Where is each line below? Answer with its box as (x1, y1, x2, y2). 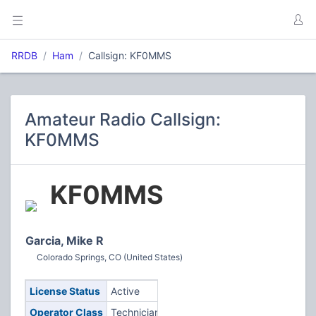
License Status (29, 285, 100, 297)
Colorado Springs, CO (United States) (37, 252, 183, 262)
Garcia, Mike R (25, 233, 104, 248)
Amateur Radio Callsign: (25, 109, 221, 130)
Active (110, 285, 140, 297)
